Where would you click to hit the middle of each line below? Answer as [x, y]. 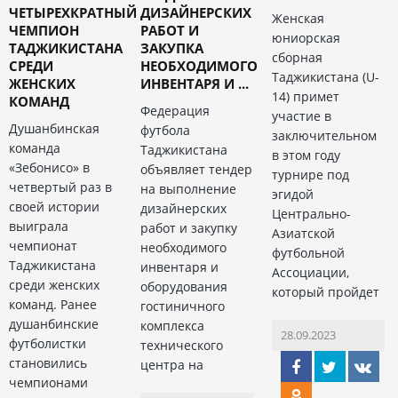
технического [181, 346]
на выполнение [188, 189]
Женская [298, 19]
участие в [301, 116]
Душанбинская [54, 129]
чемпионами [48, 383]
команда [35, 148]
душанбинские [54, 324]
